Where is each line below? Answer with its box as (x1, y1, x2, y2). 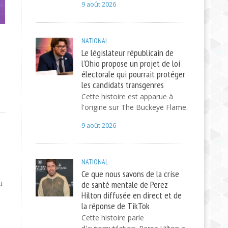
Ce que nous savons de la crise (81, 167, 179, 180)
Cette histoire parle (81, 213, 144, 222)
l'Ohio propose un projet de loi (81, 57, 180, 69)
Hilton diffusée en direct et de (81, 189, 182, 201)
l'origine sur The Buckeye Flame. (81, 102, 188, 112)
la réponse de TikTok (81, 199, 150, 212)
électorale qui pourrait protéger (81, 68, 185, 80)
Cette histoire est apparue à (81, 92, 173, 101)
